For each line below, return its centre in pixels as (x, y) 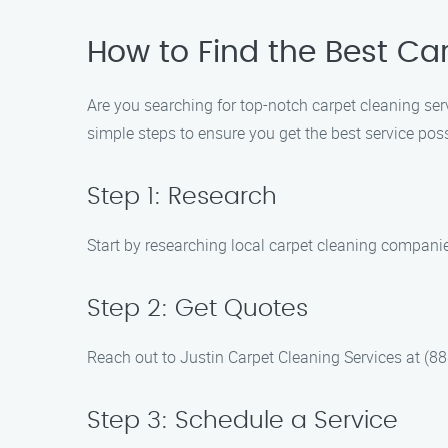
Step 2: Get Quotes (197, 309)
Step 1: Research (182, 197)
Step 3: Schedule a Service (242, 421)
